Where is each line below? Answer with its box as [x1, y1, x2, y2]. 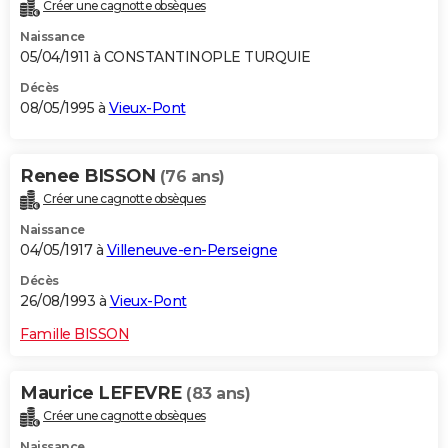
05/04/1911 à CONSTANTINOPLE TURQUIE [20, 48, 311, 67]
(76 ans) [159, 167, 225, 187]
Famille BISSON [20, 325, 129, 344]
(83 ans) [186, 384, 250, 404]
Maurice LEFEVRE [20, 382, 186, 405]
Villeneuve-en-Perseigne [106, 241, 277, 260]
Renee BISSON [20, 165, 160, 188]
